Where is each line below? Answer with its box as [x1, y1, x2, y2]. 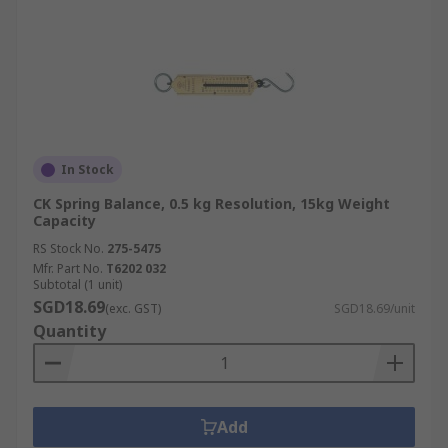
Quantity [33, 320, 106, 342]
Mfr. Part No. [33, 260, 103, 277]
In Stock [61, 161, 114, 178]
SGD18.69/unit [334, 300, 415, 317]
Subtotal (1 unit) [33, 276, 122, 293]
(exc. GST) [105, 300, 161, 317]
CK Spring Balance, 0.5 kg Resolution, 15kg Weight [33, 194, 390, 213]
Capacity [33, 211, 96, 230]
